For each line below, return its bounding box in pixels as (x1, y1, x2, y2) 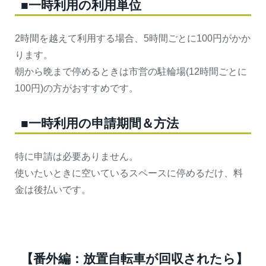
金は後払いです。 (15, 184, 91, 195)
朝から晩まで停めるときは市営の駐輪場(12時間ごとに (15, 66, 247, 77)
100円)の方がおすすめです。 (15, 83, 138, 93)
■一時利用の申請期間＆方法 (21, 116, 179, 130)
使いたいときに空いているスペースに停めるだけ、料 (15, 167, 243, 178)
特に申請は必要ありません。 (15, 151, 138, 161)
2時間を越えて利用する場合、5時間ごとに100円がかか (15, 33, 251, 43)
